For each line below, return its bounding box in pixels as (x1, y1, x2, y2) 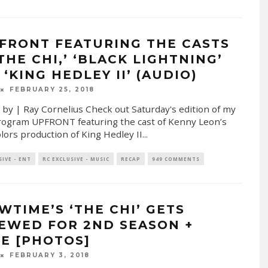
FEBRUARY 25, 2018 (9, 85, 95, 93)
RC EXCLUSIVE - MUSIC (42, 155, 109, 162)
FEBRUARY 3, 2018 (9, 251, 90, 260)
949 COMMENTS (151, 155, 200, 162)
